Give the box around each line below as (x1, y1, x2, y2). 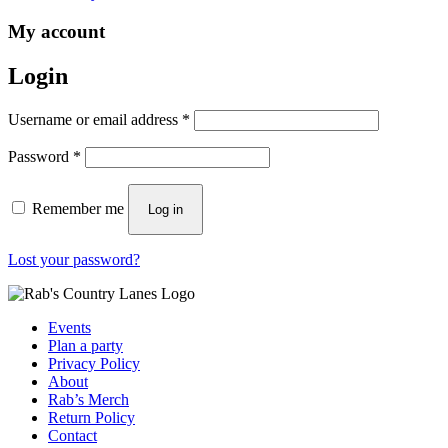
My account (8, 20, 105, 42)
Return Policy (48, 408, 135, 426)
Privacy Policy (48, 354, 140, 372)
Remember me (32, 199, 124, 217)
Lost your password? (8, 250, 140, 268)
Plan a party (48, 336, 123, 354)
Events (48, 318, 91, 336)
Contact (48, 426, 97, 444)
